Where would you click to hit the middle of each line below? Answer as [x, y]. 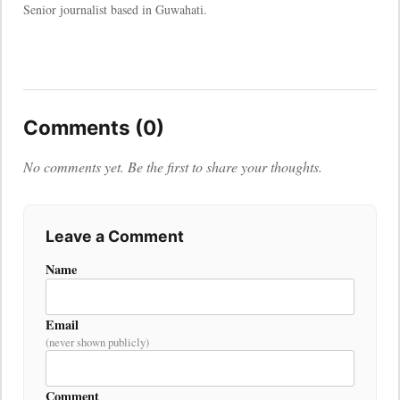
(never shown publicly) [97, 342]
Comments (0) [94, 128]
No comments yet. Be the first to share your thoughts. [173, 167]
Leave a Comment [115, 237]
